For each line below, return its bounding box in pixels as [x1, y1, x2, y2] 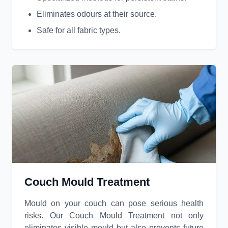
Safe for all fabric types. [37, 26, 121, 35]
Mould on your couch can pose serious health [24, 199, 204, 208]
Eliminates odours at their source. [37, 10, 157, 19]
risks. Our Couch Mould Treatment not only [24, 211, 204, 220]
